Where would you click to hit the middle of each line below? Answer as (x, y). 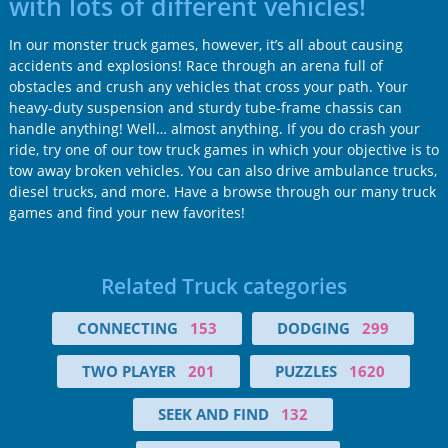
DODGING (313, 327)
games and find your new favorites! (126, 212)
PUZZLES (305, 370)
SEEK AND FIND (213, 413)
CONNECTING (127, 327)
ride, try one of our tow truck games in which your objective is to (223, 149)
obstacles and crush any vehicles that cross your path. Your (208, 86)
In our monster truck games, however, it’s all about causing (205, 44)
